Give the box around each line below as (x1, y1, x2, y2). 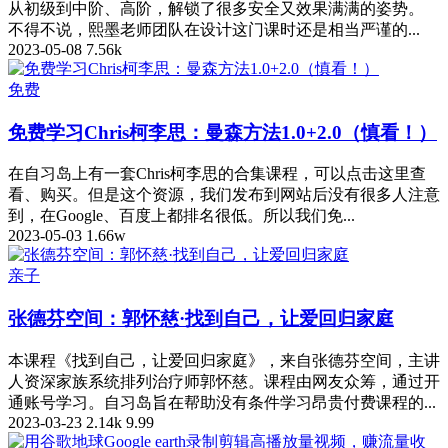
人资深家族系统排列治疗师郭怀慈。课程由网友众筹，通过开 (8, 372, 440, 390)
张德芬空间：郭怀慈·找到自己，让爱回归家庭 (8, 307, 394, 329)
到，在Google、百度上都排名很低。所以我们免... (8, 207, 355, 225)
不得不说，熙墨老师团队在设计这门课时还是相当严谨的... (8, 20, 420, 38)
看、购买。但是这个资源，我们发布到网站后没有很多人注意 (8, 186, 440, 204)
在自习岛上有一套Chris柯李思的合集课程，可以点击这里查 (8, 165, 426, 183)
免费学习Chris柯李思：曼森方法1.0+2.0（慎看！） (8, 121, 437, 143)
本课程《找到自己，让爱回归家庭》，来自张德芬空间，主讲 (8, 351, 440, 369)
